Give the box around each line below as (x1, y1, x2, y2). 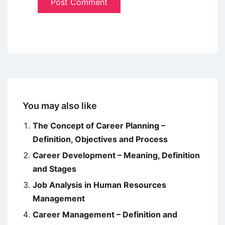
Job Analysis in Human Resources (33, 180, 166, 190)
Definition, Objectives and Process (33, 134, 168, 145)
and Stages (33, 164, 76, 174)
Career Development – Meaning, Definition (33, 150, 200, 161)
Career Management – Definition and (33, 209, 177, 220)
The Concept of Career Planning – (33, 121, 165, 131)
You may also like (23, 100, 97, 111)
